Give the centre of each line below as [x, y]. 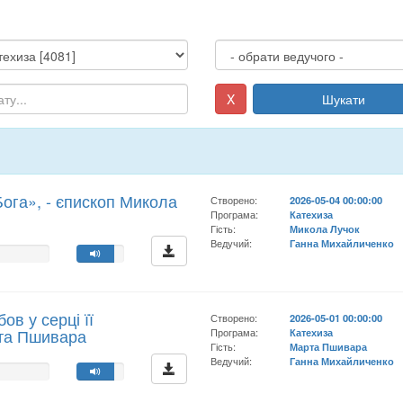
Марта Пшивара [329, 346]
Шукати [344, 99]
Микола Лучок [325, 228]
